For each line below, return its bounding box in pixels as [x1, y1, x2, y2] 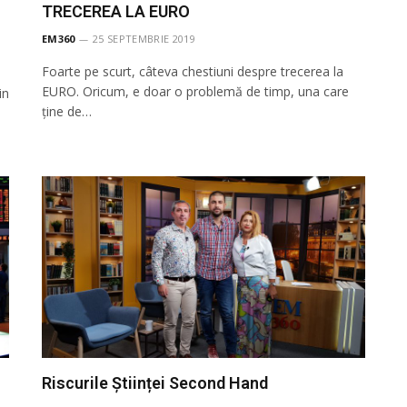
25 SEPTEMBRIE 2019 [93, 31, 195, 45]
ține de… [42, 102, 92, 120]
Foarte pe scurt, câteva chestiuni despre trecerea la [42, 62, 343, 80]
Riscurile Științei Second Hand [42, 372, 268, 392]
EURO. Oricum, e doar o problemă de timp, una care [42, 82, 349, 100]
